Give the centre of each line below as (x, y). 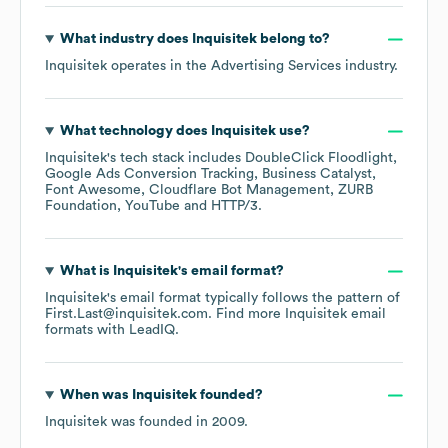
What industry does (125, 39)
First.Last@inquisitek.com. (130, 314)
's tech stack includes (176, 158)
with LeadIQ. (136, 330)
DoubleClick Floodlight (319, 158)
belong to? (293, 39)
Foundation (81, 206)
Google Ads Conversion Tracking (149, 174)
